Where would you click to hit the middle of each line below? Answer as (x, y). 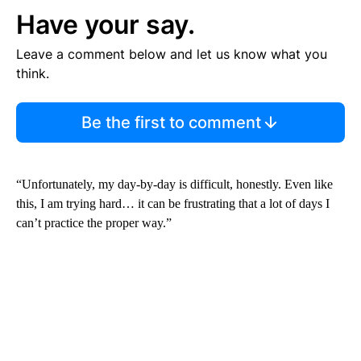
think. (33, 74)
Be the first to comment (171, 123)
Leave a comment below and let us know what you (172, 54)
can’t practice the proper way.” (94, 223)
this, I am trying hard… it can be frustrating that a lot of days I (173, 204)
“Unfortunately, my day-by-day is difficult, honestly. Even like (174, 185)
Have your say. (106, 25)
